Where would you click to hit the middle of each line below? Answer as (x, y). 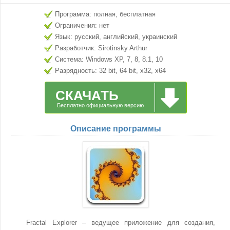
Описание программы (116, 129)
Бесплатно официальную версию (100, 105)
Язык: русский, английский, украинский (116, 37)
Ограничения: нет (82, 25)
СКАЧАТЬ (87, 95)
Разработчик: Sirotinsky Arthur (101, 48)
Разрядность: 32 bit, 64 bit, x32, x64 (110, 71)
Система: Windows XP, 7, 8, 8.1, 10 (109, 59)
